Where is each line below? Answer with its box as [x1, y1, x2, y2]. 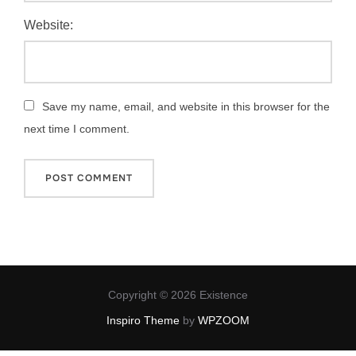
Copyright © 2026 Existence [108, 288, 248, 302]
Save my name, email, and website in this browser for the [42, 100, 330, 113]
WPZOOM [198, 314, 250, 327]
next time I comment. [24, 122, 130, 135]
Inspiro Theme [106, 314, 180, 327]
